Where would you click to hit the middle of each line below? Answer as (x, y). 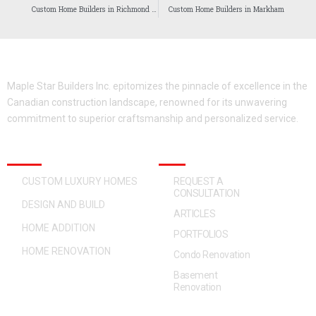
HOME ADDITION (59, 227)
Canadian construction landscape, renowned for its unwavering (147, 102)
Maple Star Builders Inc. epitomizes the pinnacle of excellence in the (157, 86)
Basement (196, 275)
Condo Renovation (212, 254)
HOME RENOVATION (67, 251)
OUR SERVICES (51, 155)
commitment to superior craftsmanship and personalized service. (153, 118)
